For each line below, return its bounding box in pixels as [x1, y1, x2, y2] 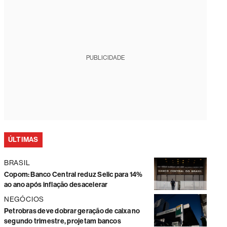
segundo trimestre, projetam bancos [4, 217, 121, 225]
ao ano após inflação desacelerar [4, 180, 108, 189]
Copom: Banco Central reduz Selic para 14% [4, 170, 143, 179]
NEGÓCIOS [4, 195, 45, 203]
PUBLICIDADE [86, 54, 125, 61]
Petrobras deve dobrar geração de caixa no [4, 207, 140, 215]
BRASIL [4, 159, 30, 167]
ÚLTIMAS [8, 135, 39, 144]
